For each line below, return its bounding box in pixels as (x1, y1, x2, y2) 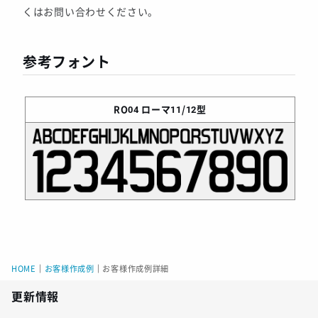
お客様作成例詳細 (102, 265, 170, 275)
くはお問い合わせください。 (23, 6, 159, 18)
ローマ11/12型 (141, 104, 207, 116)
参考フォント (23, 54, 111, 72)
